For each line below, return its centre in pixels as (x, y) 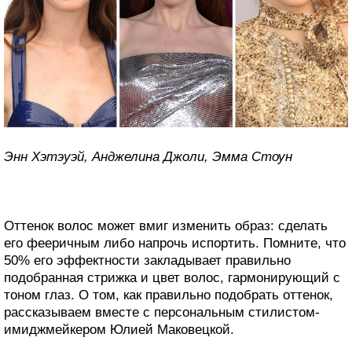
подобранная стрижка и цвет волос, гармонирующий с (172, 278)
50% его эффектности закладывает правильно (147, 261)
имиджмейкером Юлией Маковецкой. (119, 330)
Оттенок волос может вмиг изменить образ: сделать (166, 226)
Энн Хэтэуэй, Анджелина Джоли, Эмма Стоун (148, 157)
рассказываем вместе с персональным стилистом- (162, 313)
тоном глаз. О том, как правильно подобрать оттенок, (169, 295)
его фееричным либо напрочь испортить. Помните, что (175, 244)
